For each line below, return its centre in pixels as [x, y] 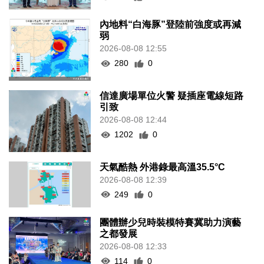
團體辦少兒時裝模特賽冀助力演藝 [171, 222]
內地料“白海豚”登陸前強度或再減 [171, 25]
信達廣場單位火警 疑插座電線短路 [172, 96]
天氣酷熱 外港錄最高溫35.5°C [163, 167]
